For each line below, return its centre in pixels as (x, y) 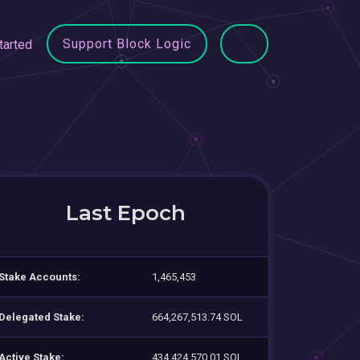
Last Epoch (125, 213)
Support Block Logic (127, 43)
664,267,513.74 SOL (197, 317)
